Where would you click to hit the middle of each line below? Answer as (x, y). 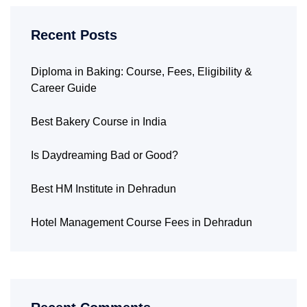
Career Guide (64, 88)
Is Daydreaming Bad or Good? (105, 156)
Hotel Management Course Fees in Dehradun (142, 223)
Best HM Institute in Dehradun (103, 189)
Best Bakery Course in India (99, 122)
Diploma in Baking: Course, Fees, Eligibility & (142, 72)
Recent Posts (74, 35)
